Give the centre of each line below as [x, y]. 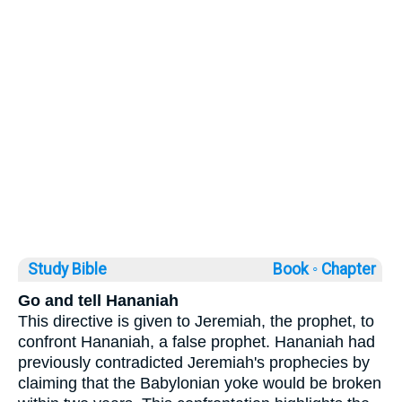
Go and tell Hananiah [98, 300]
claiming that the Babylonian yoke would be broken [200, 383]
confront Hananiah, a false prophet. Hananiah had [197, 341]
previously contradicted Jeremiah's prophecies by [194, 362]
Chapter [350, 269]
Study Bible [67, 269]
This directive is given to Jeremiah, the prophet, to [196, 321]
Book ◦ [295, 269]
